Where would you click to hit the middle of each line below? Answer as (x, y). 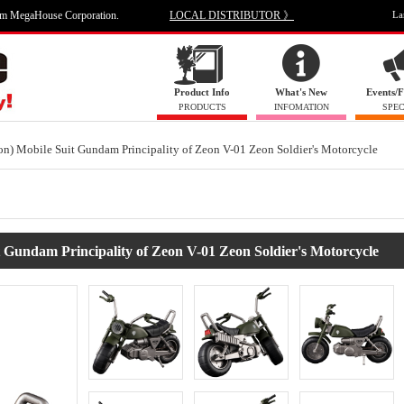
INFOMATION (301, 107)
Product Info (202, 92)
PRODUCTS (202, 107)
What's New (301, 92)
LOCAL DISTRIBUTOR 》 (232, 15)
